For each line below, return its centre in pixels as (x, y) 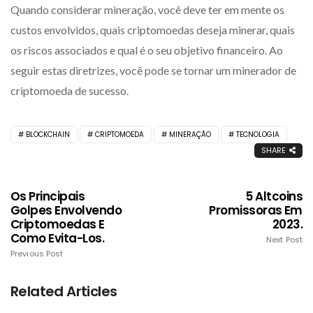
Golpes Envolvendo (66, 210)
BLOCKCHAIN (48, 134)
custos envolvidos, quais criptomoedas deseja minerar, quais (153, 29)
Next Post (284, 239)
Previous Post (37, 253)
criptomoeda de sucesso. (70, 90)
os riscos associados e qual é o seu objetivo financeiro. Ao (147, 50)
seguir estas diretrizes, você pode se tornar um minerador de (153, 70)
